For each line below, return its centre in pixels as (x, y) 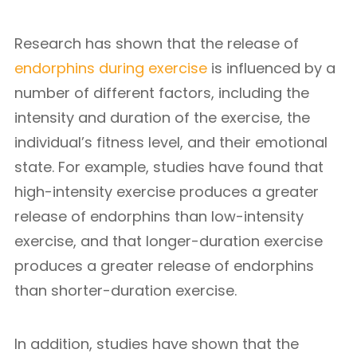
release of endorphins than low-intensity (159, 216)
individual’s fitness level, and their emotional (171, 142)
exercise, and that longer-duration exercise (169, 241)
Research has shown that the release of (157, 43)
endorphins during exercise (111, 68)
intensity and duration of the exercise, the (162, 118)
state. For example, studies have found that (169, 167)
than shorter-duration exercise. (126, 290)
